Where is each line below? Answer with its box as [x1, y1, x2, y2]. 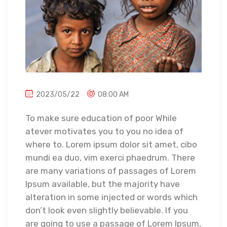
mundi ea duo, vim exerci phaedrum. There [25, 153, 195, 163]
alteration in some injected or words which [25, 192, 198, 203]
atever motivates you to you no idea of [25, 126, 183, 137]
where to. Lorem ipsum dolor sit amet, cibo [25, 139, 197, 150]
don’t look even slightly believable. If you [25, 205, 188, 216]
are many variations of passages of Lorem [25, 166, 196, 176]
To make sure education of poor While [25, 113, 177, 124]
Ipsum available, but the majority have [25, 179, 180, 190]
